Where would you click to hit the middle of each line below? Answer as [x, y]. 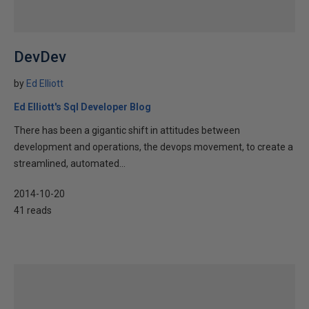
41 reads [33, 210]
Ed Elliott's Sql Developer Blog [82, 107]
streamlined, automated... [70, 163]
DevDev [40, 57]
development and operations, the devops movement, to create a [153, 147]
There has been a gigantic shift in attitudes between [127, 130]
